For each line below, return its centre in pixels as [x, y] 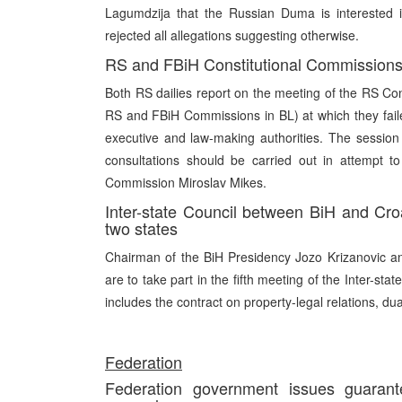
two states [141, 228]
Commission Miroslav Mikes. [186, 182]
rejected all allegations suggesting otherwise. [232, 35]
